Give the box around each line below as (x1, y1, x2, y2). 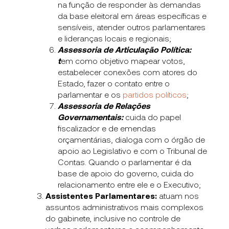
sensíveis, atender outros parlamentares (58, 21, 206, 32)
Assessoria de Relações (58, 100, 151, 110)
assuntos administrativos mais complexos (45, 201, 204, 212)
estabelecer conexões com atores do (58, 66, 198, 77)
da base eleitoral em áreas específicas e (58, 10, 207, 20)
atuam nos (157, 190, 199, 200)
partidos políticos (123, 89, 187, 99)
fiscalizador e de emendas (58, 123, 156, 133)
